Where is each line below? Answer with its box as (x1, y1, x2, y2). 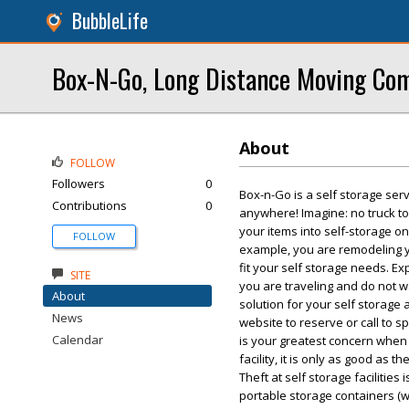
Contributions (52, 197, 127, 214)
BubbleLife (72, 6, 148, 35)
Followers (52, 175, 105, 192)
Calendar (52, 331, 103, 348)
